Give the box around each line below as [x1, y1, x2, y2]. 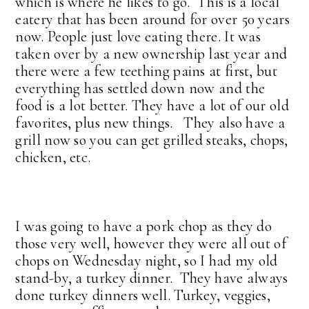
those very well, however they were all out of [15, 234, 286, 252]
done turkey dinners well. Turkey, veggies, [15, 286, 271, 304]
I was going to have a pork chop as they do [15, 217, 272, 235]
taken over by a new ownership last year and [15, 44, 288, 63]
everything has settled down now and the [15, 79, 266, 97]
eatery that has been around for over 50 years [15, 10, 290, 28]
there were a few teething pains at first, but [15, 61, 277, 80]
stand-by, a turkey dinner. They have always [15, 268, 288, 287]
